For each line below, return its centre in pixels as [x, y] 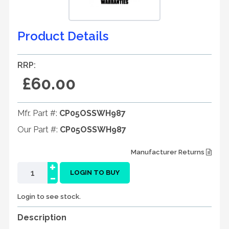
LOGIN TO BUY [95, 173]
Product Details [63, 36]
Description [42, 217]
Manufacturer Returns [168, 152]
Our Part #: [39, 130]
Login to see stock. [49, 197]
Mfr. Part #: [38, 113]
